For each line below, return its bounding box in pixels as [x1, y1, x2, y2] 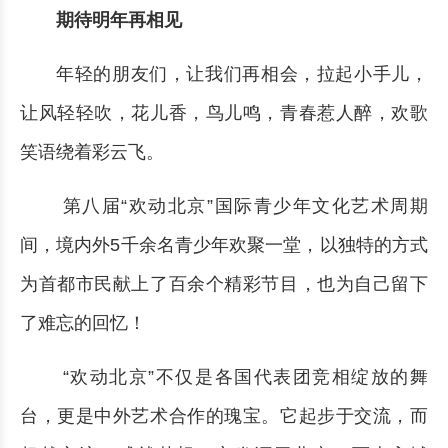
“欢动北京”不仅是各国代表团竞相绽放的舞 [56, 367, 428, 388]
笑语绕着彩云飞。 [20, 142, 164, 163]
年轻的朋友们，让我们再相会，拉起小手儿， [56, 64, 428, 85]
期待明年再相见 [56, 10, 182, 31]
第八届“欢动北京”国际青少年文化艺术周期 [56, 196, 428, 217]
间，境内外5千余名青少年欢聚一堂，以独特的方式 [20, 235, 428, 256]
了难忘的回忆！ [20, 313, 146, 334]
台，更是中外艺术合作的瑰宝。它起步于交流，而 [20, 406, 428, 427]
